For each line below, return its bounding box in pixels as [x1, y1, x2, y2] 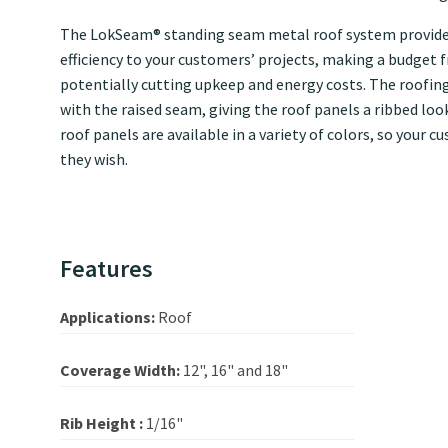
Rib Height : [60, 413, 146, 434]
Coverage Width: [60, 360, 183, 381]
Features [60, 253, 153, 285]
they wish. [60, 149, 128, 170]
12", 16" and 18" [183, 360, 288, 381]
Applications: [60, 307, 158, 328]
